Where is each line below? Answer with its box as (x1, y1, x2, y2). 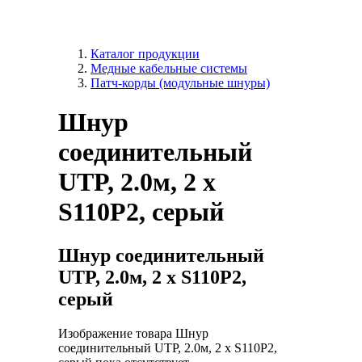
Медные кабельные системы (90, 61, 247, 75)
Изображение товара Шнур (58, 326, 208, 340)
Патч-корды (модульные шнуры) (90, 75, 270, 90)
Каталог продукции (90, 46, 200, 61)
